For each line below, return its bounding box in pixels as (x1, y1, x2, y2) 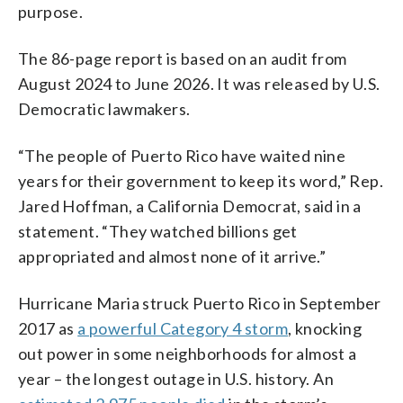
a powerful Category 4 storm (77, 318, 289, 338)
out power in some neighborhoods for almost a (18, 343, 357, 363)
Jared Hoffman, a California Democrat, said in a (18, 195, 362, 216)
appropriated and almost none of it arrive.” (18, 246, 327, 266)
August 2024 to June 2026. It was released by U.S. (18, 73, 381, 94)
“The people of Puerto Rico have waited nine (18, 145, 346, 166)
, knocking (288, 318, 363, 338)
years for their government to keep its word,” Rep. (18, 170, 383, 191)
